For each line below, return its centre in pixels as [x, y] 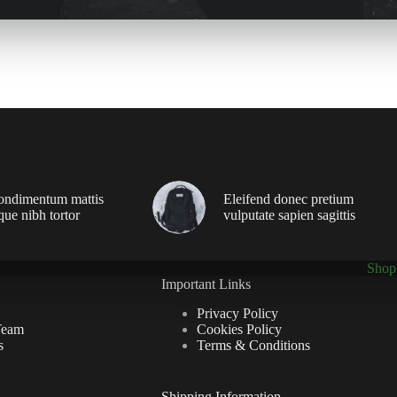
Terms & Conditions [253, 345]
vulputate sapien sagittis [289, 215]
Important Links [206, 284]
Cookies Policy [239, 329]
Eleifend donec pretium [288, 199]
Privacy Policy [237, 313]
